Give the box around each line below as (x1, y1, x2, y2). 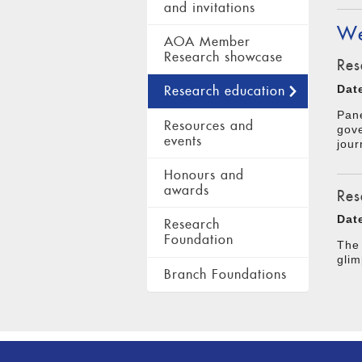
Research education (164, 82, 285, 100)
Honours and (164, 166, 244, 184)
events (164, 132, 202, 149)
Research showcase (164, 48, 283, 66)
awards (164, 182, 209, 200)
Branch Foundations (164, 265, 287, 283)
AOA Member (164, 33, 250, 51)
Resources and (164, 116, 254, 134)
